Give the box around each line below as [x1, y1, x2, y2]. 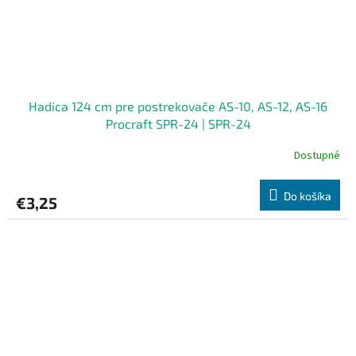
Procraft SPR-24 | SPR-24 [105, 115, 251, 131]
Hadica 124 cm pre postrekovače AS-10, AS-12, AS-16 [29, 98, 327, 114]
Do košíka [284, 188, 331, 203]
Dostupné [294, 148, 340, 164]
